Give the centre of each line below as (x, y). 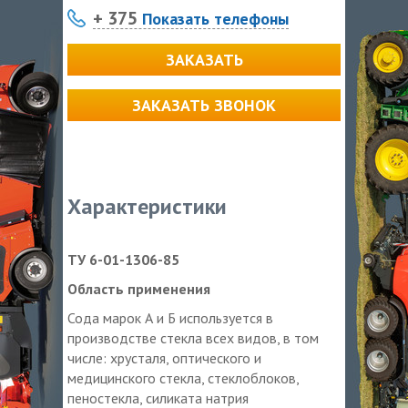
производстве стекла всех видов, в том (193, 337)
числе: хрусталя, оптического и (164, 357)
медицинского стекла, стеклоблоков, (183, 377)
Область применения (139, 288)
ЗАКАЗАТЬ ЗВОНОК (204, 105)
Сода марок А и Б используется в (170, 317)
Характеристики (147, 206)
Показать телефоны (213, 18)
